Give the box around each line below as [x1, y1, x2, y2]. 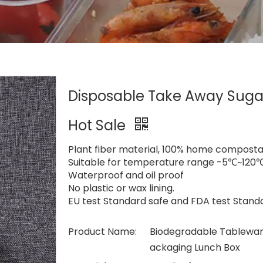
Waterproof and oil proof [68, 168, 184, 182]
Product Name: [68, 225, 137, 238]
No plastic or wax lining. [68, 181, 174, 195]
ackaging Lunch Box [150, 241, 240, 254]
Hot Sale [68, 116, 129, 135]
